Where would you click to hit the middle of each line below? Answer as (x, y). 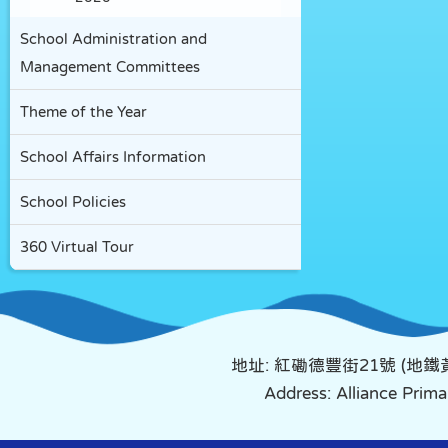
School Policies (73, 201)
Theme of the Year (83, 111)
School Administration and (113, 38)
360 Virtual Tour (77, 246)
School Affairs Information (113, 156)
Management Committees (110, 66)
